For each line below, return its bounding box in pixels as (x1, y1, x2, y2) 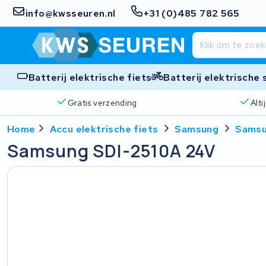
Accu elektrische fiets (49, 123, 159, 135)
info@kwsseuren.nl (26, 7, 116, 20)
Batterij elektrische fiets (28, 71, 152, 84)
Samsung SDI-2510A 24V (7, 139, 216, 163)
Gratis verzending (67, 97, 137, 108)
